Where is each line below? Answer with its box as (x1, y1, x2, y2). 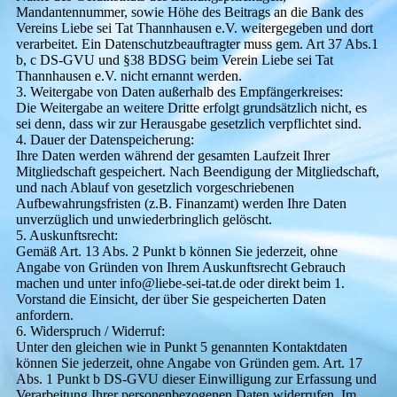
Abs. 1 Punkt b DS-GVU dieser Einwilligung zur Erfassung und (15, 370, 377, 386)
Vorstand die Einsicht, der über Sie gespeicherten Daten (15, 291, 326, 307)
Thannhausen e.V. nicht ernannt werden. (15, 67, 242, 83)
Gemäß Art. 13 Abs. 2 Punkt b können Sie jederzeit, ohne (15, 243, 338, 259)
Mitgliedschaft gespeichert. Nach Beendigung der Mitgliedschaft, (15, 163, 379, 179)
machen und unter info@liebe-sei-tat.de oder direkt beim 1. (15, 275, 345, 291)
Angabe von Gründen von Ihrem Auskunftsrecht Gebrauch (15, 259, 346, 275)
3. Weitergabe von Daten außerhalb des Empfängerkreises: (15, 83, 343, 99)
